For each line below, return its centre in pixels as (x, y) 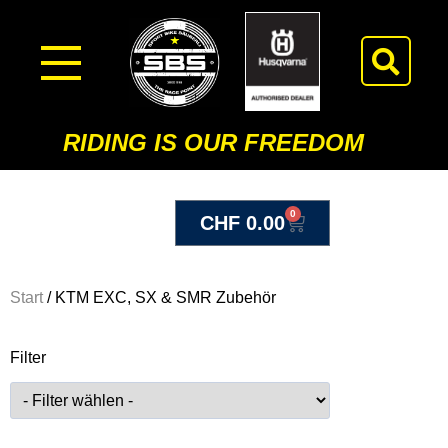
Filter (28, 357)
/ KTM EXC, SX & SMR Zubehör (159, 297)
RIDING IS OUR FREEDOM (213, 142)
